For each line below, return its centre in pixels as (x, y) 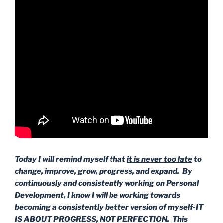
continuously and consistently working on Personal (107, 183)
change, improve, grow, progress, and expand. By (104, 171)
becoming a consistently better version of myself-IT (109, 207)
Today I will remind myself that (71, 159)
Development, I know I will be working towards (98, 195)
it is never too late (160, 159)
